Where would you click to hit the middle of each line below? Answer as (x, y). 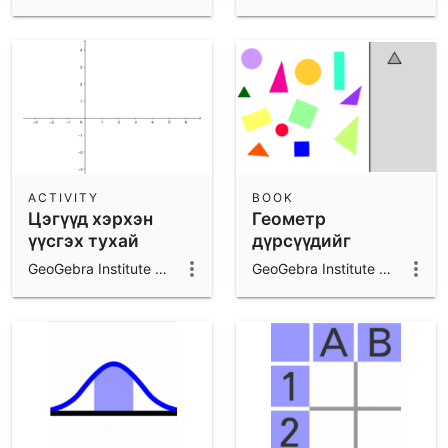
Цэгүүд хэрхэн (90, 218)
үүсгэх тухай (83, 240)
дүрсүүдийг (301, 240)
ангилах (286, 262)
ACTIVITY (63, 197)
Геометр (289, 218)
